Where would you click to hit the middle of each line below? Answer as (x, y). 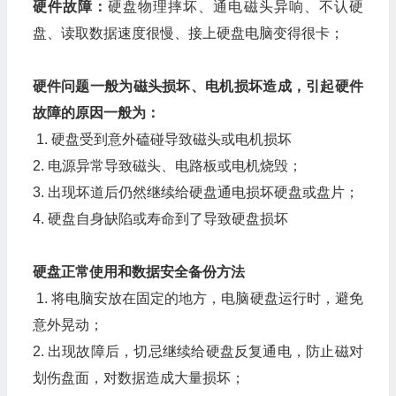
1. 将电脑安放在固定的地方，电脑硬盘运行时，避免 (198, 298)
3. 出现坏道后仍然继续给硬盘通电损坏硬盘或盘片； (195, 192)
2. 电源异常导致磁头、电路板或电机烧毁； (167, 166)
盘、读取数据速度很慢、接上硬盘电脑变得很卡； (188, 33)
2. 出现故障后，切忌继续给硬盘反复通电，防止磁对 (198, 351)
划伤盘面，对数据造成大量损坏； (138, 378)
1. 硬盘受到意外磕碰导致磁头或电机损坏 (162, 139)
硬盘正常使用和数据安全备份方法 (138, 272)
